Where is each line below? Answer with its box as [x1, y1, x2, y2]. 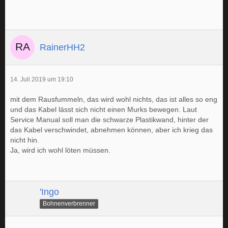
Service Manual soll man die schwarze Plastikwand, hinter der [10, 116, 209, 124]
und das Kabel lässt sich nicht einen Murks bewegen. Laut [10, 105, 197, 113]
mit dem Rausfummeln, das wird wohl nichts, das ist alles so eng [10, 95, 217, 103]
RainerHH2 [40, 42, 85, 52]
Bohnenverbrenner [43, 199, 95, 207]
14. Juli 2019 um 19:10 [10, 76, 73, 83]
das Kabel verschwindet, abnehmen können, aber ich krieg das [10, 126, 213, 134]
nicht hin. [10, 136, 39, 144]
